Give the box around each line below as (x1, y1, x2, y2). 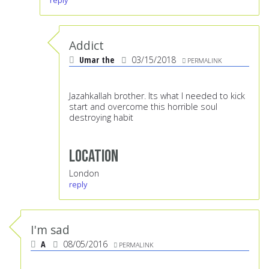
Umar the (79, 54, 116, 66)
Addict (69, 37, 104, 54)
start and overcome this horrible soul (69, 101, 217, 113)
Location (69, 146, 118, 168)
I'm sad (31, 222, 70, 238)
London (69, 168, 99, 180)
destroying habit (69, 112, 133, 124)
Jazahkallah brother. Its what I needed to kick (69, 90, 245, 102)
